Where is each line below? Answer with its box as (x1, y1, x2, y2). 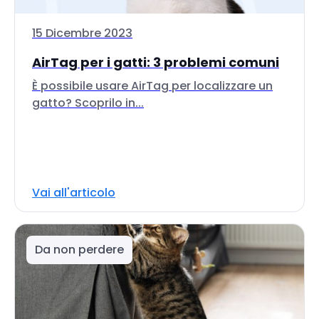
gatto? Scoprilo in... (32, 95, 144, 111)
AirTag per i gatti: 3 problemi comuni (32, 53, 279, 71)
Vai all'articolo (32, 184, 115, 201)
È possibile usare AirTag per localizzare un (32, 78, 273, 94)
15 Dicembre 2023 (32, 25, 132, 41)
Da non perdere (35, 241, 124, 258)
